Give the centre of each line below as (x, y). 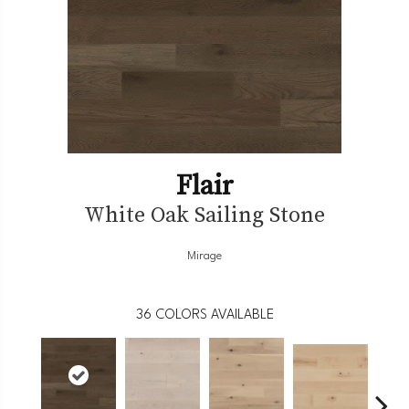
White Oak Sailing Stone (204, 214)
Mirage (204, 256)
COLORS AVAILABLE (215, 315)
